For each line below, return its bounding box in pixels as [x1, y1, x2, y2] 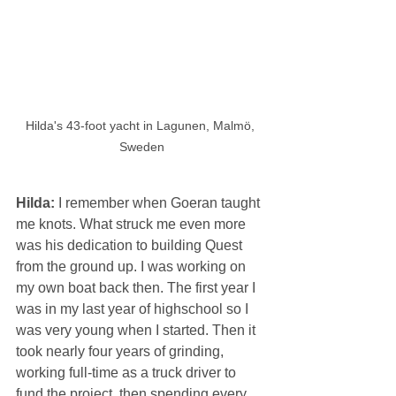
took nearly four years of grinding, [16, 343, 227, 359]
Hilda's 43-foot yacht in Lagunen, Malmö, [25, 118, 258, 133]
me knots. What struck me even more [16, 216, 249, 232]
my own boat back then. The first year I [16, 279, 259, 295]
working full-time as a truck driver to [16, 364, 240, 380]
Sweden [118, 139, 164, 154]
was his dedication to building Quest [16, 237, 246, 253]
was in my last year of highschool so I [16, 301, 252, 316]
